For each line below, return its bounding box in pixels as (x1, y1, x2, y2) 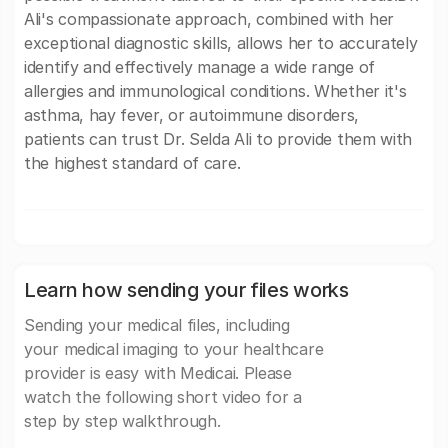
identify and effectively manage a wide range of (24, 57, 375, 77)
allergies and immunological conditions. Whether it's (24, 81, 407, 101)
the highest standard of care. (24, 153, 241, 173)
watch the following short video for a (24, 387, 302, 407)
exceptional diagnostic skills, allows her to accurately (24, 33, 418, 53)
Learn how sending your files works (24, 278, 349, 302)
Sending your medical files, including (24, 315, 290, 335)
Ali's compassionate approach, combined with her (24, 9, 394, 29)
